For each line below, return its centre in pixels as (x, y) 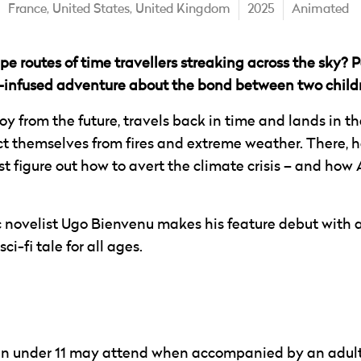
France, (30, 10)
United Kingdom (183, 10)
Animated (320, 10)
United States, (94, 10)
